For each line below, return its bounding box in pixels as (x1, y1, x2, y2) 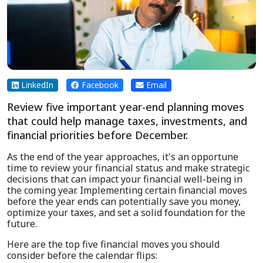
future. (7, 217, 37, 231)
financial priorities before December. (7, 128, 188, 143)
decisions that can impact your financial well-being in (7, 173, 242, 186)
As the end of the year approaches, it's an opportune (7, 150, 238, 164)
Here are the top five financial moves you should (7, 238, 220, 251)
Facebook (79, 79, 119, 91)
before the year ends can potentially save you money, (7, 195, 241, 208)
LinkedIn (19, 79, 53, 91)
